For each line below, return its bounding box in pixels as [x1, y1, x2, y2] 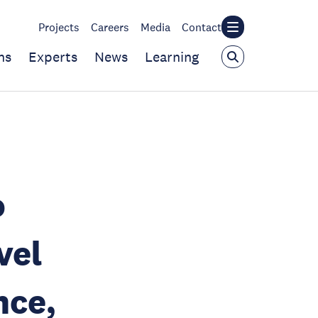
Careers [91, 20, 129, 34]
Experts [28, 48, 77, 65]
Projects [38, 20, 79, 34]
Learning [145, 48, 199, 65]
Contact [182, 20, 221, 34]
